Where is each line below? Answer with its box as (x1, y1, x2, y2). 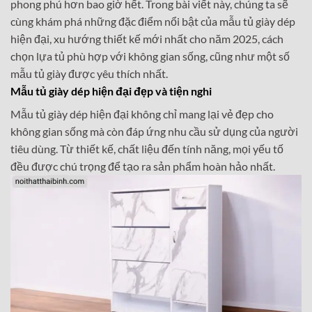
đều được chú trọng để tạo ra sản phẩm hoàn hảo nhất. (10, 159, 275, 173)
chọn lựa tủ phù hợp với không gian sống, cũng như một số (10, 49, 290, 63)
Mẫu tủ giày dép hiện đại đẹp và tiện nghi (10, 84, 212, 98)
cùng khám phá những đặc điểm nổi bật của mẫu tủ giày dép (10, 15, 295, 29)
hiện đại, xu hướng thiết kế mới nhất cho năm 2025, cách (10, 32, 283, 46)
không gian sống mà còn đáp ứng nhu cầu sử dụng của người (10, 125, 298, 139)
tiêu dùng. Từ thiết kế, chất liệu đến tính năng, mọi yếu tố (10, 142, 283, 156)
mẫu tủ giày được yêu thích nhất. (10, 67, 168, 81)
